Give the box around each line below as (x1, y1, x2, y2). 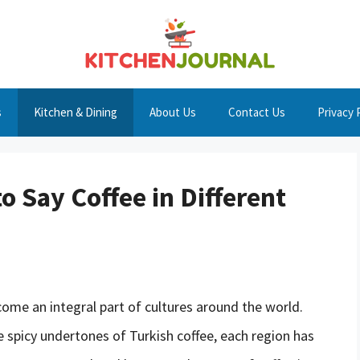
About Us (149, 104, 196, 120)
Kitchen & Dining (34, 104, 117, 120)
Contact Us (228, 104, 285, 120)
